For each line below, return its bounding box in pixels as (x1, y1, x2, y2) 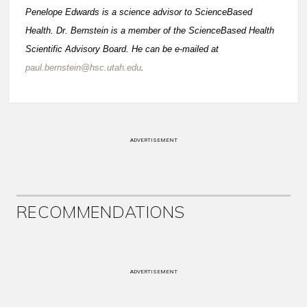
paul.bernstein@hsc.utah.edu (25, 62, 141, 73)
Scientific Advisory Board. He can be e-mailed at (25, 44, 219, 54)
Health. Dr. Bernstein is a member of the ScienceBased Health (25, 25, 274, 36)
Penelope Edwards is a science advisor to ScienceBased (25, 7, 252, 17)
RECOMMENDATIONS (16, 201, 185, 222)
